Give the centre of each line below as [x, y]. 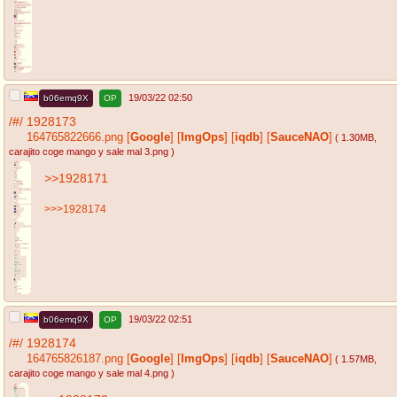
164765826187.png [75, 359]
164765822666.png [75, 138]
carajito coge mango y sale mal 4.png [89, 374]
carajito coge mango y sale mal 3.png [89, 152]
